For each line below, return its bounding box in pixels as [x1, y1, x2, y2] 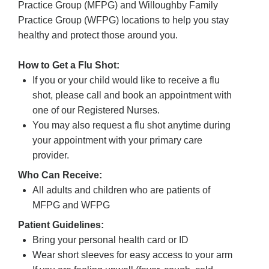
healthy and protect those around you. [18, 30, 178, 41]
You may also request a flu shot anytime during [32, 120, 231, 131]
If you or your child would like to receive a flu [32, 75, 220, 86]
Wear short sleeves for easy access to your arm [32, 250, 232, 261]
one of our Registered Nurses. [32, 105, 160, 116]
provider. [32, 150, 69, 161]
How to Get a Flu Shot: [18, 60, 119, 71]
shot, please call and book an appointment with [32, 90, 232, 101]
